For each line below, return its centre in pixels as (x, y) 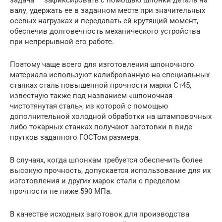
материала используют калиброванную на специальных (110, 75)
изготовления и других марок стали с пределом (95, 181)
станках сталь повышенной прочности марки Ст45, (101, 85)
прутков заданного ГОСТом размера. (75, 138)
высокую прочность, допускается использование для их (110, 171)
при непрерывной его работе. (62, 42)
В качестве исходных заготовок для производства (100, 214)
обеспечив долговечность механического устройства (105, 31)
